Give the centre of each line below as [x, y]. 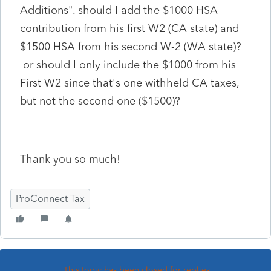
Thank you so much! [72, 159]
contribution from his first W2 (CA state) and [129, 28]
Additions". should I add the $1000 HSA [119, 10]
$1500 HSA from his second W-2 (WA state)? [132, 46]
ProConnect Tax [50, 198]
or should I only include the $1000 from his [128, 64]
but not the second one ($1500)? [100, 101]
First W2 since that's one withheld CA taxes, [129, 83]
